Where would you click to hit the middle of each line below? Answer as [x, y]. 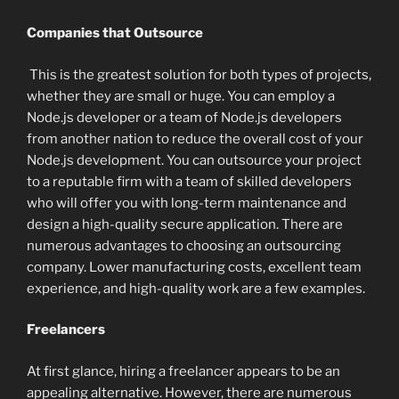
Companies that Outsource [115, 33]
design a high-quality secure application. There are [185, 224]
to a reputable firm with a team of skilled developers [189, 181]
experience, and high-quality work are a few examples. [196, 288]
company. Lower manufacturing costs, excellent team [194, 267]
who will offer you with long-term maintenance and [187, 203]
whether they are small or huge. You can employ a [181, 96]
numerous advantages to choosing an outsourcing [184, 245]
